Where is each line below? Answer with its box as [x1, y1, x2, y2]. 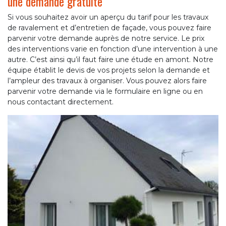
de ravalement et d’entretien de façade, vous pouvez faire [8, 23, 211, 32]
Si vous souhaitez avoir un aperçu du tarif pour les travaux [8, 12, 208, 22]
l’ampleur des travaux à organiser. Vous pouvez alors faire [8, 76, 207, 85]
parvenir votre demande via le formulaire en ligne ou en [8, 86, 203, 96]
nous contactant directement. [8, 97, 114, 106]
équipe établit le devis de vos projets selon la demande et [8, 65, 210, 75]
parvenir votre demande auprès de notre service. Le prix [8, 33, 204, 43]
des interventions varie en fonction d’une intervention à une [8, 44, 218, 53]
